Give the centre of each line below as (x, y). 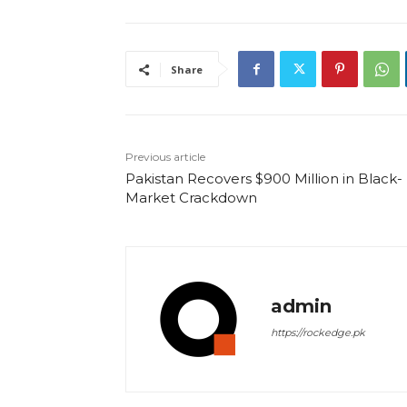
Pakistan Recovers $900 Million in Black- (264, 179)
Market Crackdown (191, 198)
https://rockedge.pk (318, 333)
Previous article (165, 157)
